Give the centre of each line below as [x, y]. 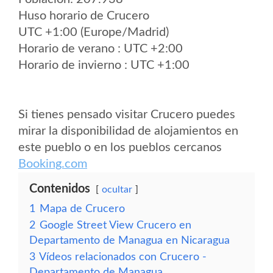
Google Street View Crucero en [115, 225]
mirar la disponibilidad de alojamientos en [128, 131]
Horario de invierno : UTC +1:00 [104, 65]
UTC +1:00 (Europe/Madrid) [94, 32]
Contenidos [60, 189]
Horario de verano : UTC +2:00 [101, 49]
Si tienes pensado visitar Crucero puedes [127, 115]
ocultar [117, 190]
